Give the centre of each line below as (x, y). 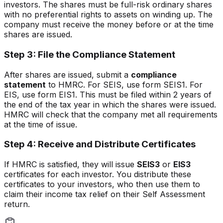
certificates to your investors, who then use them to (102, 184)
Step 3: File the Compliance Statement (90, 55)
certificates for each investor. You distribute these (98, 174)
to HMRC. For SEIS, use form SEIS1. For (124, 84)
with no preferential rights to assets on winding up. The (108, 15)
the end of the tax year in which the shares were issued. (110, 104)
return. (17, 204)
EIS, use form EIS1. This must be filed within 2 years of (108, 94)
